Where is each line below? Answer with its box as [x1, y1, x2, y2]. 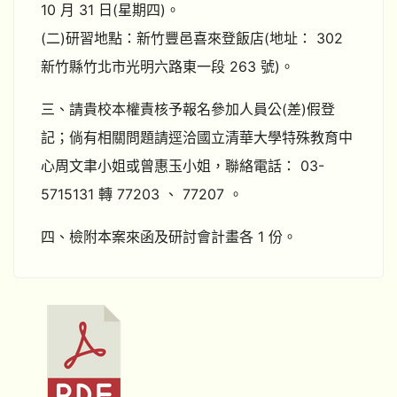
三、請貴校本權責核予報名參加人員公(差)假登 [41, 100, 335, 118]
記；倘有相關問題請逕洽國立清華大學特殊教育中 [41, 128, 353, 146]
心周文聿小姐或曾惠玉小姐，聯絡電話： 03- [41, 157, 324, 175]
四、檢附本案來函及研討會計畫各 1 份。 [41, 228, 297, 245]
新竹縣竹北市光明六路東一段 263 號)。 [41, 58, 294, 75]
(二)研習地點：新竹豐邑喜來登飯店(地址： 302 [41, 29, 343, 47]
